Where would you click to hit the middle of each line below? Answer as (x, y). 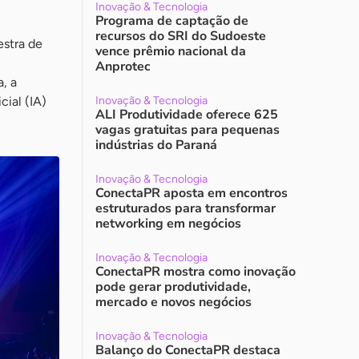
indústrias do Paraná (156, 145)
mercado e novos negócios (173, 302)
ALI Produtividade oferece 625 (187, 115)
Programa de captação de (172, 21)
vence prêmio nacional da (171, 51)
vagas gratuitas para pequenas (188, 130)
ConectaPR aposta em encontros (192, 193)
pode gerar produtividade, (173, 287)
